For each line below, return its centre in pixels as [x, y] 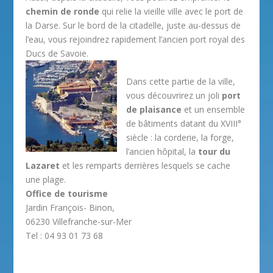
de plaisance [154, 109]
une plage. [46, 179]
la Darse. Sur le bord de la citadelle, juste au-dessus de [133, 25]
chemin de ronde [63, 11]
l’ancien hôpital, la [162, 151]
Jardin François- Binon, [70, 207]
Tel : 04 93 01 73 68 [65, 235]
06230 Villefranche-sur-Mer [79, 221]
